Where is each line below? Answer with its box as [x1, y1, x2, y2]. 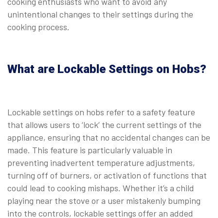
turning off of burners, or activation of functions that [7, 170, 207, 181]
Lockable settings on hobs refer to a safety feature [7, 107, 195, 118]
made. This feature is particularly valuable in [7, 145, 172, 156]
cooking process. [7, 21, 73, 33]
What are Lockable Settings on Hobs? [7, 62, 209, 76]
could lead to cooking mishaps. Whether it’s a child [7, 182, 194, 194]
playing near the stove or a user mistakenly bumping [7, 195, 200, 206]
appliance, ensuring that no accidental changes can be [7, 132, 210, 143]
